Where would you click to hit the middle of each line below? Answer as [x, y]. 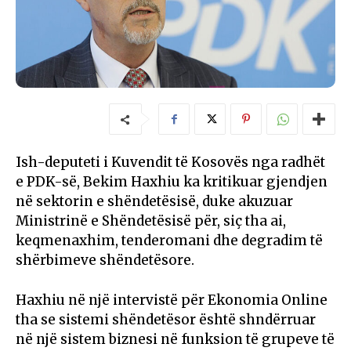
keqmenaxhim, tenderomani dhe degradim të [169, 240]
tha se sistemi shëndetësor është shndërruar [166, 319]
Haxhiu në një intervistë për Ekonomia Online [172, 300]
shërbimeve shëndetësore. [105, 260]
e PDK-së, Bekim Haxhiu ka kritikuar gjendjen [172, 181]
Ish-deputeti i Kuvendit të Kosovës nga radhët [170, 162]
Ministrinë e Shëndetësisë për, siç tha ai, [151, 221]
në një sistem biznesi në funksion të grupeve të [175, 339]
